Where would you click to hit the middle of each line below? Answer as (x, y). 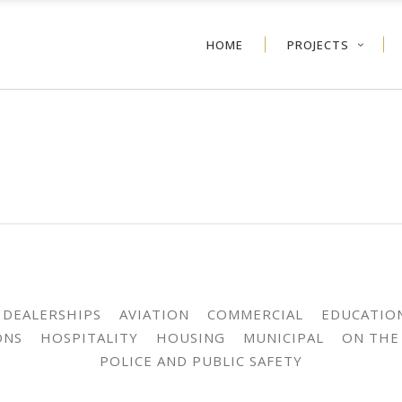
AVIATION (154, 314)
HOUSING (190, 337)
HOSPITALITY (89, 337)
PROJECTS (318, 44)
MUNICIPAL (283, 337)
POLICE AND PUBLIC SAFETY (201, 361)
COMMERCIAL (255, 314)
